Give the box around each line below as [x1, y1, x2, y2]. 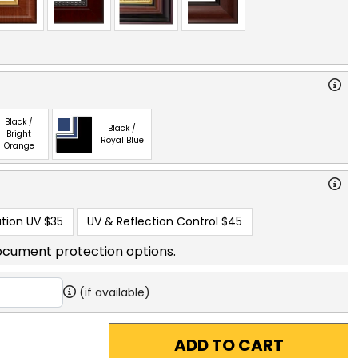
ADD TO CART [173, 333, 284, 356]
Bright [6, 128, 31, 141]
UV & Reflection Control [87, 213, 218, 229]
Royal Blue [100, 133, 144, 146]
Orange [3, 140, 34, 153]
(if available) [79, 284, 150, 300]
